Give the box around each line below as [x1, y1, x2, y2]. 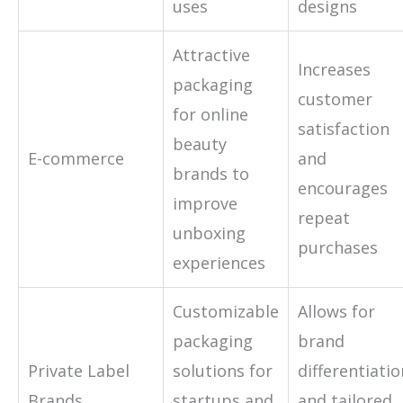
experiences [173, 251, 265, 273]
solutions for [173, 359, 273, 381]
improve [173, 192, 237, 214]
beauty [173, 132, 227, 155]
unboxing [173, 221, 246, 244]
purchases [298, 236, 378, 258]
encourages [298, 176, 388, 199]
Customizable [173, 300, 279, 322]
